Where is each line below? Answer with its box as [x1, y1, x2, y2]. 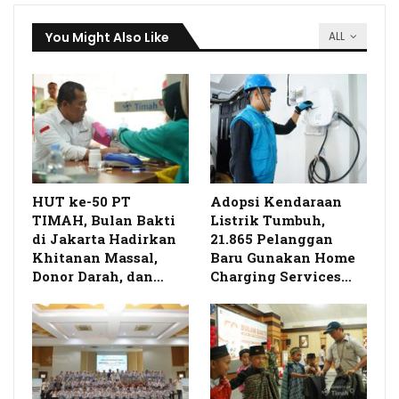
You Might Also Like [45, 28, 169, 47]
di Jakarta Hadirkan [32, 230, 176, 248]
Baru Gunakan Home [210, 248, 355, 267]
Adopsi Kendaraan [210, 192, 342, 211]
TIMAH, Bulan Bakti [32, 211, 175, 230]
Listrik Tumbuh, [210, 211, 325, 230]
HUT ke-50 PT [32, 192, 131, 211]
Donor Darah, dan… [32, 267, 164, 286]
